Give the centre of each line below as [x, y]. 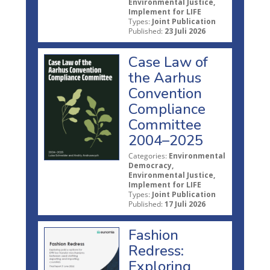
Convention [165, 93]
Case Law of [168, 62]
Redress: [156, 250]
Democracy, [151, 165]
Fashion [153, 235]
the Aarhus [165, 77]
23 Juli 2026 [185, 31]
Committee [165, 124]
